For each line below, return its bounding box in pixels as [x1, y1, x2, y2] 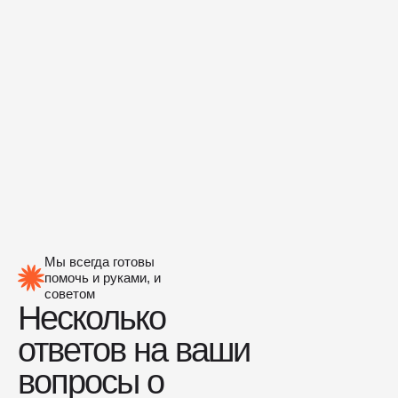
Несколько [18, 298, 165, 337]
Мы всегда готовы [44, 253, 155, 269]
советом [44, 285, 95, 301]
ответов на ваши [18, 330, 250, 369]
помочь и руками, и [44, 269, 161, 285]
